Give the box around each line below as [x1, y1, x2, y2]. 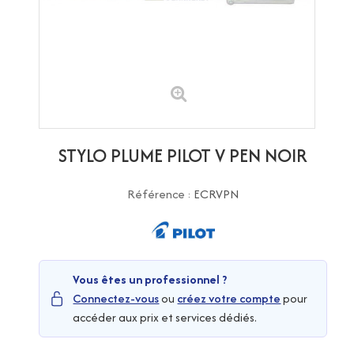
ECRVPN [193, 185, 239, 204]
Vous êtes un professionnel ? [73, 270, 228, 288]
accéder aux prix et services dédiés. [73, 308, 258, 326]
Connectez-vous [73, 289, 160, 307]
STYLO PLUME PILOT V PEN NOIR [58, 142, 307, 169]
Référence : [126, 185, 194, 204]
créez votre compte [177, 289, 281, 307]
